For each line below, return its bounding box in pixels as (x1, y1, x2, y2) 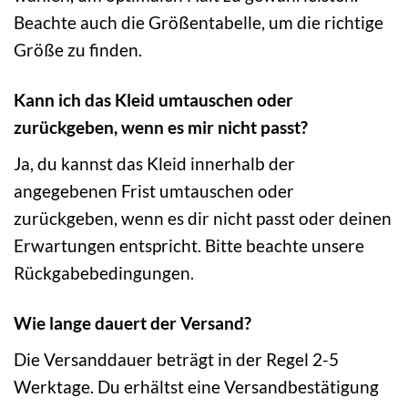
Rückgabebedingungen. (14, 261, 194, 283)
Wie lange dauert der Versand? (14, 311, 251, 333)
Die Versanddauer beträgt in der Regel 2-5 (14, 348, 339, 370)
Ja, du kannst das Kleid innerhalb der (14, 152, 295, 174)
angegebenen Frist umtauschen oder (14, 179, 294, 201)
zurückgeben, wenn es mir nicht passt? (14, 117, 308, 138)
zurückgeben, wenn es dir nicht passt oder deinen (14, 207, 392, 229)
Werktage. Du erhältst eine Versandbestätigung (14, 375, 379, 397)
